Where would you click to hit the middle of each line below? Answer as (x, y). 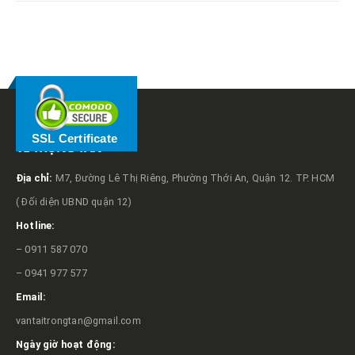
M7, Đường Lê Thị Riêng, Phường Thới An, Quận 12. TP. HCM (194, 178)
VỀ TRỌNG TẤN (59, 147)
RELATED (45, 41)
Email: (31, 297)
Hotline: (36, 225)
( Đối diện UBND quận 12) (74, 202)
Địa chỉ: (34, 178)
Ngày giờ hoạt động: (66, 344)
